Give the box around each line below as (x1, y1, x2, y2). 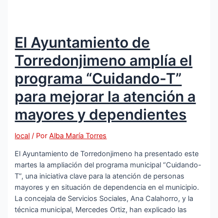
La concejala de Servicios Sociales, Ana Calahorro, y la (15, 194, 194, 203)
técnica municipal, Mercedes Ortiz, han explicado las (15, 205, 187, 214)
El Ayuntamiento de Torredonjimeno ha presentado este (15, 149, 199, 158)
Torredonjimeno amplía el (15, 51, 193, 69)
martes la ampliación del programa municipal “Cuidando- (15, 160, 202, 169)
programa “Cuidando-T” (15, 69, 182, 87)
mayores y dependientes (15, 105, 187, 123)
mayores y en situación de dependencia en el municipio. (15, 182, 200, 192)
